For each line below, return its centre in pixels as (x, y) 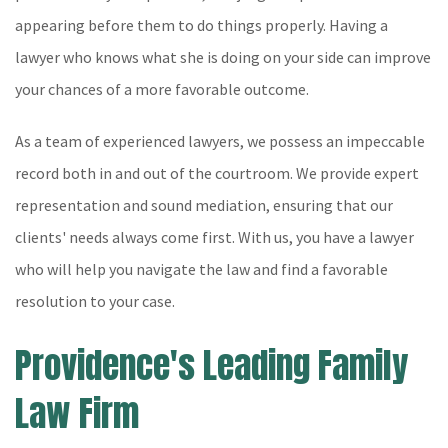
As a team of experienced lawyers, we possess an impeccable (220, 141)
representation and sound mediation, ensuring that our (204, 205)
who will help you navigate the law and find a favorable (201, 269)
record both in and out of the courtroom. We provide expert (217, 173)
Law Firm (77, 413)
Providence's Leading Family (211, 365)
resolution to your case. (95, 301)
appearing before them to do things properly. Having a (201, 25)
